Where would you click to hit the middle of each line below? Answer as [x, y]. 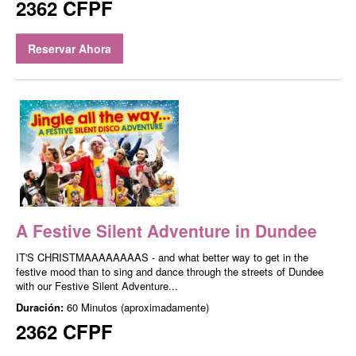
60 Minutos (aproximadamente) [138, 307]
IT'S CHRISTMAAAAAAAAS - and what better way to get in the [162, 257]
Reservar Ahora [70, 49]
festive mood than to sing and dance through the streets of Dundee [170, 271]
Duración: [41, 307]
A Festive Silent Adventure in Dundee [166, 230]
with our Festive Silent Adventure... [97, 285]
